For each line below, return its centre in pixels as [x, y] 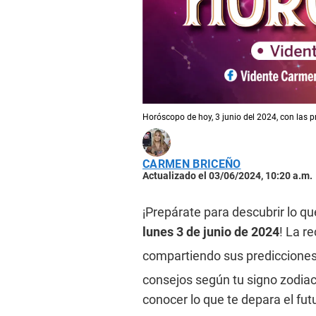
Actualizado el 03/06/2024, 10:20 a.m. [227, 175]
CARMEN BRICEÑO [192, 164]
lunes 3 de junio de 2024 [211, 231]
